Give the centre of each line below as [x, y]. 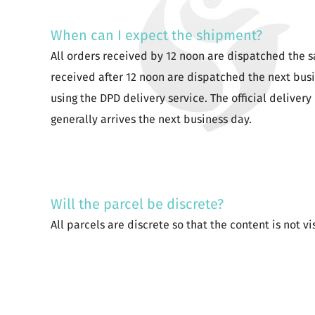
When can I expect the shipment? [156, 35]
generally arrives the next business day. [151, 119]
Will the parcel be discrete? [137, 204]
